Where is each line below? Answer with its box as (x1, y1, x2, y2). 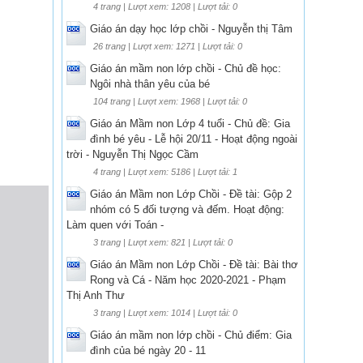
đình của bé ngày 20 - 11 (90, 344, 206, 357)
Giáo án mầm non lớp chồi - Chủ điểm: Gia (90, 328, 292, 341)
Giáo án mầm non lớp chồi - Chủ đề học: (90, 62, 281, 75)
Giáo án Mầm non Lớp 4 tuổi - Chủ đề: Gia (90, 117, 290, 130)
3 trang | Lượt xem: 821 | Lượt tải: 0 (93, 237, 233, 247)
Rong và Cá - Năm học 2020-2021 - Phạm (90, 273, 286, 286)
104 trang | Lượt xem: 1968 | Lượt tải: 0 (93, 96, 247, 106)
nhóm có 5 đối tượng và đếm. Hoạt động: (90, 203, 284, 216)
